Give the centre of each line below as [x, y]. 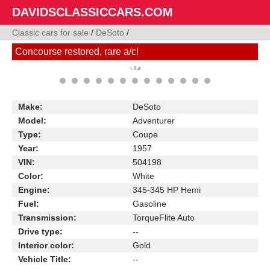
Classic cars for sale [50, 33]
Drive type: [40, 231]
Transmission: [47, 218]
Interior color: [46, 245]
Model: [32, 121]
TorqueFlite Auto [164, 218]
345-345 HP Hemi [167, 190]
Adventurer [154, 121]
